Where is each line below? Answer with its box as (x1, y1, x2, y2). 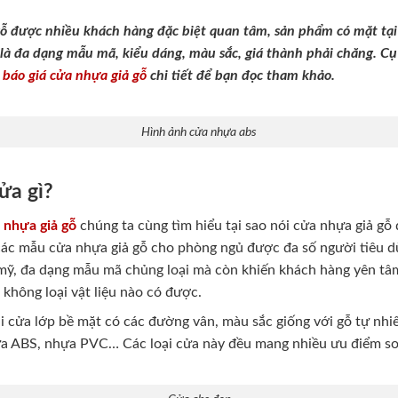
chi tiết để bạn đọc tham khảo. (147, 68, 336, 83)
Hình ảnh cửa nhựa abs (141, 124, 257, 139)
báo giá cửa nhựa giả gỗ (3, 68, 147, 83)
